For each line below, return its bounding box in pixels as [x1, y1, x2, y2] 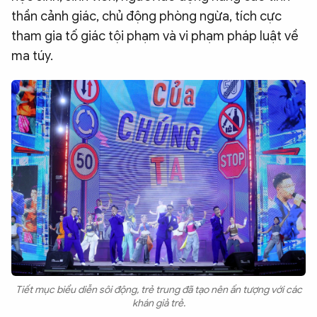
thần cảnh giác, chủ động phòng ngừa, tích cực [11, 8, 282, 24]
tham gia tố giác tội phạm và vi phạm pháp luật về [11, 28, 299, 44]
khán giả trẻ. [132, 297, 185, 310]
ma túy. [11, 47, 53, 64]
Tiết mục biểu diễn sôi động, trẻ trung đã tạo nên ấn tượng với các [15, 284, 302, 296]
